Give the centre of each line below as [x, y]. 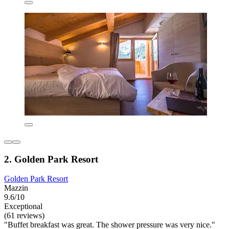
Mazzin [16, 188]
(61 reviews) [24, 216]
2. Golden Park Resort [51, 159]
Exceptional [23, 207]
